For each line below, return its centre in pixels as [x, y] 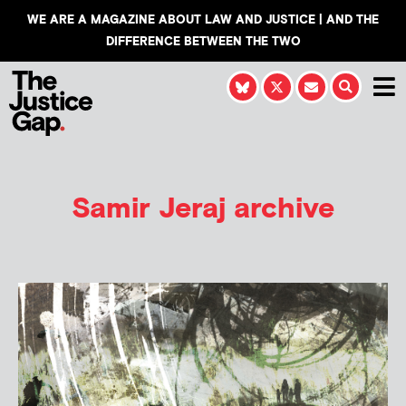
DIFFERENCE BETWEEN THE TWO [203, 42]
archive [280, 208]
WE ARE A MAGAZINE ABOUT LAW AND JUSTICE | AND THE [203, 20]
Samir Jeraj [149, 208]
